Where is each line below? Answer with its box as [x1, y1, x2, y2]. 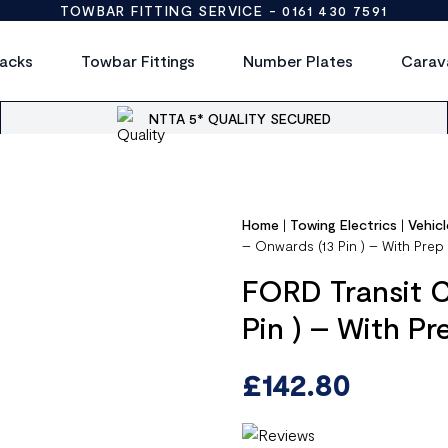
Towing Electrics [290, 216, 398, 233]
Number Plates [243, 51, 353, 70]
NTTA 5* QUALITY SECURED [149, 109, 331, 127]
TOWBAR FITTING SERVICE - [60, 2, 283, 19]
